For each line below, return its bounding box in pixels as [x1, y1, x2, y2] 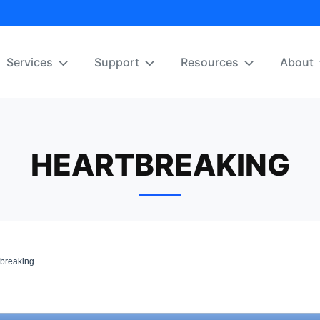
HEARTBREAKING [30, 146, 290, 183]
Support [94, 55, 139, 69]
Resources [181, 55, 239, 69]
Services [6, 55, 53, 69]
